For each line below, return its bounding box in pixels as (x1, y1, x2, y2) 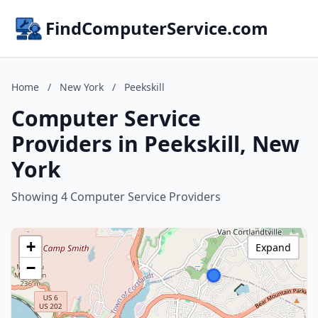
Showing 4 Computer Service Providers (11, 189, 221, 204)
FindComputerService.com (45, 16, 268, 40)
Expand (256, 241, 291, 254)
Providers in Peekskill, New (11, 129, 300, 158)
